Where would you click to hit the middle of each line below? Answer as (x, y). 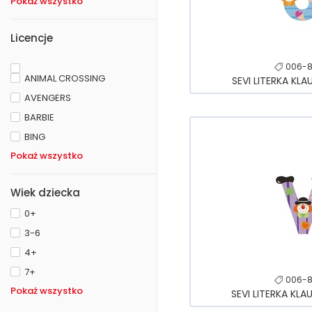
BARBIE (39, 117)
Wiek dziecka (45, 193)
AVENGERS (48, 98)
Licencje (32, 38)
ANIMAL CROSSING (65, 78)
